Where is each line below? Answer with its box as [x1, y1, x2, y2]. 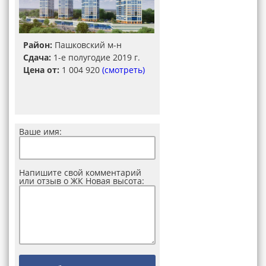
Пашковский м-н [52, 39, 122, 50]
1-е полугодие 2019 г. [51, 52, 140, 63]
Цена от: [23, 64, 59, 75]
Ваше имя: [19, 126, 62, 137]
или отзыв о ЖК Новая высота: [19, 175, 144, 186]
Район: [23, 39, 52, 50]
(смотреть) [102, 64, 145, 75]
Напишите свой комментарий [19, 167, 141, 178]
